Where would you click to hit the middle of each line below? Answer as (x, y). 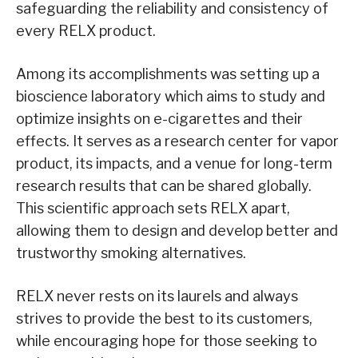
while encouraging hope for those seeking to (167, 341)
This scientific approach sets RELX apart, (153, 209)
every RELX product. (86, 31)
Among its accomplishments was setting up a (168, 74)
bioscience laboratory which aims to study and (171, 97)
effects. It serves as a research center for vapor (177, 141)
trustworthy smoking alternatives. (131, 253)
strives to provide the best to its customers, (164, 319)
